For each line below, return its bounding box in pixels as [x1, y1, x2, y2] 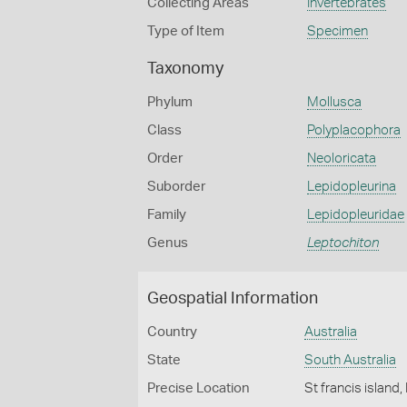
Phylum [147, 95, 193, 109]
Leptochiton [306, 236, 379, 250]
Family [147, 208, 186, 222]
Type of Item [147, 25, 224, 38]
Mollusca [306, 95, 362, 109]
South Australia [304, 353, 397, 367]
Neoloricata [306, 152, 376, 165]
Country [147, 325, 197, 339]
